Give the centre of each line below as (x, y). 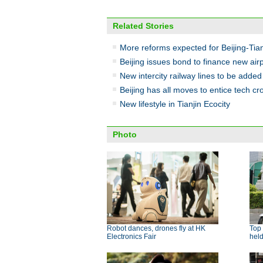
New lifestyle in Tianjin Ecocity (175, 104)
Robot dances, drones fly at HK (156, 228)
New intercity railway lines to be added (191, 76)
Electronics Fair (131, 237)
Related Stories (143, 26)
